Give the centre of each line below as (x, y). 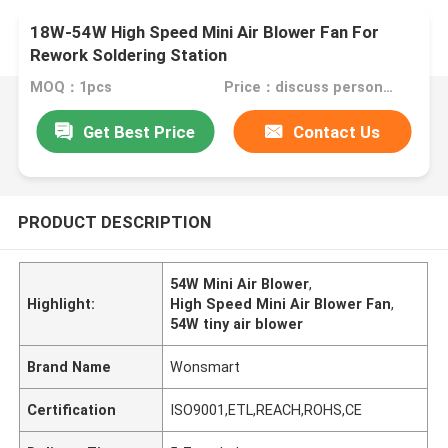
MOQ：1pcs (71, 87)
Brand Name (69, 366)
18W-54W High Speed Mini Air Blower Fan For (205, 32)
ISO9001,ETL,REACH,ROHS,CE (266, 409)
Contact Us (337, 131)
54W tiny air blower (237, 323)
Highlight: (61, 303)
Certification (72, 409)
